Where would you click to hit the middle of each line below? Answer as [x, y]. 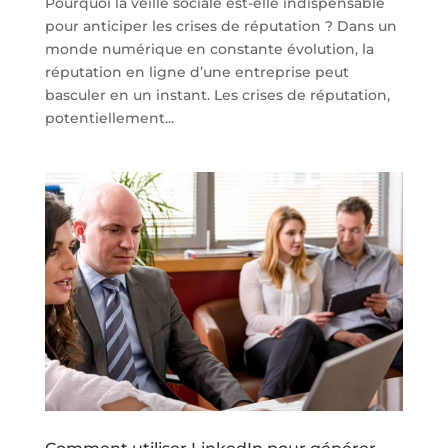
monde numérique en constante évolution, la [209, 48]
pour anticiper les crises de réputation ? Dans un [220, 25]
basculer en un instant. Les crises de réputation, [217, 94]
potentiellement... [109, 117]
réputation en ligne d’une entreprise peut [196, 71]
